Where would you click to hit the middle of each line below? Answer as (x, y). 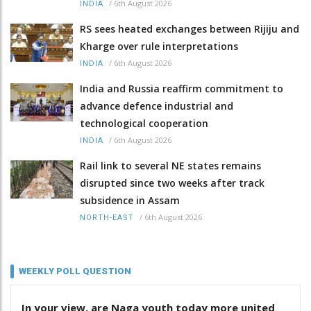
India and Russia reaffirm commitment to (182, 88)
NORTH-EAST (107, 217)
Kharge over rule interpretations (159, 46)
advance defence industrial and (157, 106)
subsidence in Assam (130, 200)
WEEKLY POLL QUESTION (75, 271)
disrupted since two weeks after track (172, 183)
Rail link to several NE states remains (170, 165)
